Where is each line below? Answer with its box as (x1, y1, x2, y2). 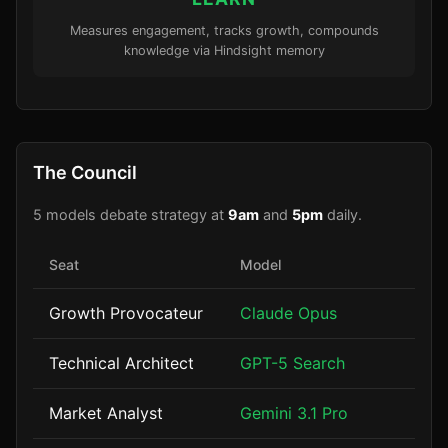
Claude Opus (240, 303, 337, 323)
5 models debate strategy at (33, 206, 228, 223)
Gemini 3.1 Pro (240, 403, 348, 423)
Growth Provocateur (49, 303, 203, 323)
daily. (323, 206, 362, 223)
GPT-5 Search (240, 353, 345, 373)
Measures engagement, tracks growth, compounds (69, 23, 379, 38)
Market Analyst (49, 403, 163, 423)
